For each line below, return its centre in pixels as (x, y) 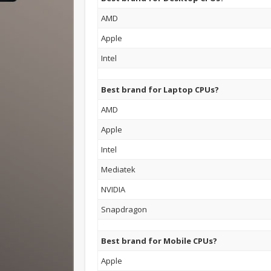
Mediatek (119, 169)
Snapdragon (124, 209)
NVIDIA (113, 189)
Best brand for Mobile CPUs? (159, 240)
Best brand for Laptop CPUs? (160, 89)
